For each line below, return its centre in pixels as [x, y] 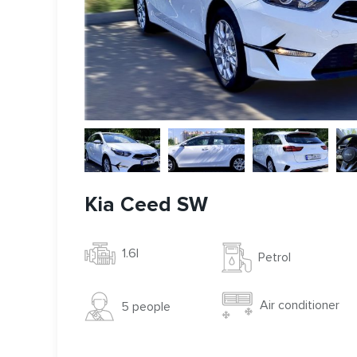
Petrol [274, 258]
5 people [146, 306]
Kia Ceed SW [146, 205]
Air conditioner [299, 306]
